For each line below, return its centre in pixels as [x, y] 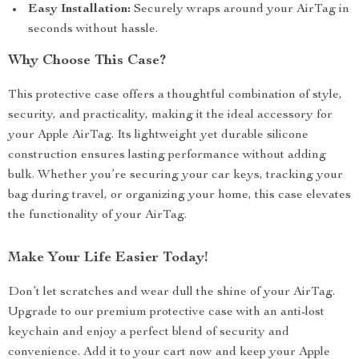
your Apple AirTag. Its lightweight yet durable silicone [158, 135]
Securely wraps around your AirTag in [240, 10]
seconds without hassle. [93, 30]
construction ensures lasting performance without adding [167, 155]
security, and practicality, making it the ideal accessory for [170, 115]
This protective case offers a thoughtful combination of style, [175, 95]
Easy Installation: [79, 10]
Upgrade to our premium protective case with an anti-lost [166, 313]
